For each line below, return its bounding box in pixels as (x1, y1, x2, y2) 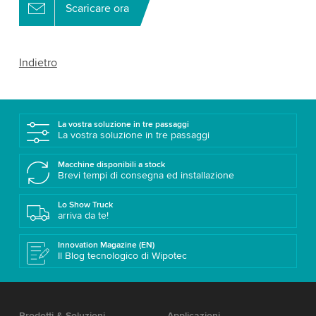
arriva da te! (57, 209, 109, 221)
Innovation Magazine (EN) (57, 239, 154, 250)
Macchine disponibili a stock (57, 159, 165, 170)
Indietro (18, 55, 57, 70)
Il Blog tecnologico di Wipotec (57, 249, 187, 262)
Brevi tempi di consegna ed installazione (57, 169, 234, 181)
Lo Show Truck (57, 199, 113, 210)
